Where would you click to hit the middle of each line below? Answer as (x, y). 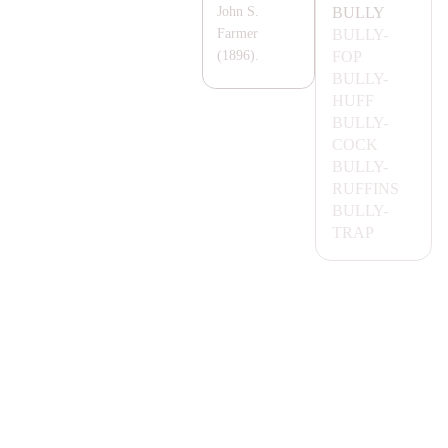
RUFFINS (365, 188)
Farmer (238, 34)
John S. (238, 12)
